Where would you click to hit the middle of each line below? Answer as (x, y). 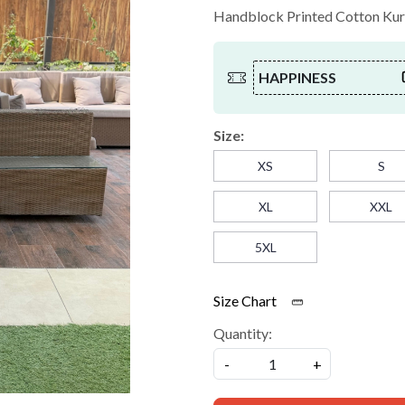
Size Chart (246, 300)
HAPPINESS (297, 77)
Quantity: (243, 333)
